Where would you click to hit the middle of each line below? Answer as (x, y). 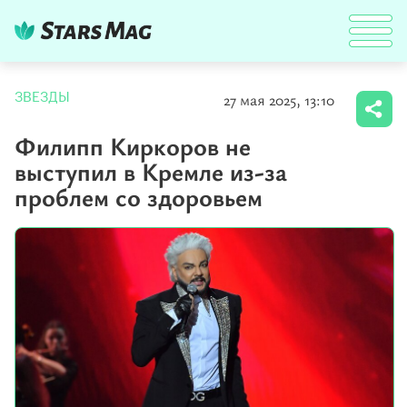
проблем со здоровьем (139, 196)
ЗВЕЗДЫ (42, 97)
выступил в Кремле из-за (151, 171)
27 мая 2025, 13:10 (279, 99)
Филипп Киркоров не (133, 145)
